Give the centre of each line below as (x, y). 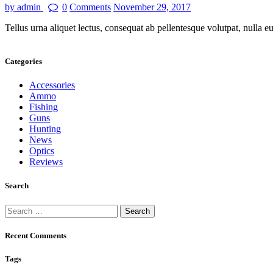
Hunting (45, 129)
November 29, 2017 (152, 7)
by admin (24, 7)
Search (17, 186)
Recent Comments (36, 235)
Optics (42, 151)
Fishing (44, 107)
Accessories (52, 85)
